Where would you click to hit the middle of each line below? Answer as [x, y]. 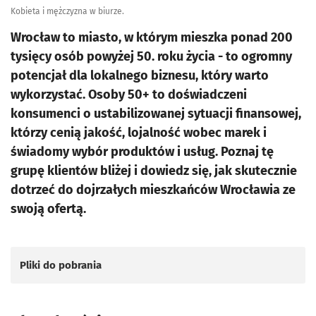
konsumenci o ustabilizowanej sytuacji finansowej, [156, 114]
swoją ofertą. [48, 209]
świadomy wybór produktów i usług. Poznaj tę [142, 152]
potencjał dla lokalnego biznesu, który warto [140, 75]
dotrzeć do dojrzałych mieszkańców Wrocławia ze [153, 190]
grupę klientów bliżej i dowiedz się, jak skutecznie [154, 171]
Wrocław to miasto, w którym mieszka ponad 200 [152, 37]
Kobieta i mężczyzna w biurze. [67, 11]
